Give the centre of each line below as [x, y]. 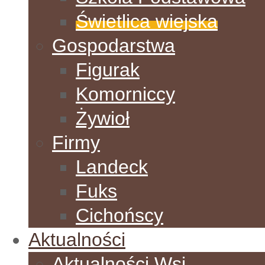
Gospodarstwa [114, 46]
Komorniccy [125, 94]
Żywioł [103, 118]
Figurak [108, 70]
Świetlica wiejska [147, 21]
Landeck [112, 167]
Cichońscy [119, 215]
